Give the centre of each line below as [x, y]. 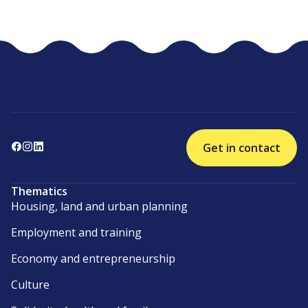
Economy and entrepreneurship [93, 259]
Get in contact [242, 148]
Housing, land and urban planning [99, 207]
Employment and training [76, 233]
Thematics [39, 191]
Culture [30, 285]
